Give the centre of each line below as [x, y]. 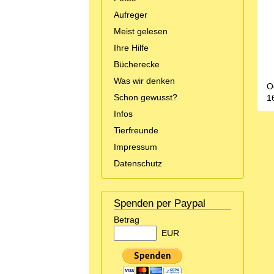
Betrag [127, 220]
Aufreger [131, 15]
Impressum [135, 147]
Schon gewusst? [146, 97]
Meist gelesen [141, 31]
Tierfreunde [136, 130]
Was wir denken [144, 81]
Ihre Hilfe [131, 48]
